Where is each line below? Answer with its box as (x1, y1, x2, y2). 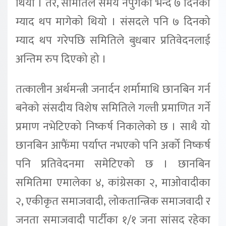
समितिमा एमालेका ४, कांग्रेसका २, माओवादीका (16, 173, 210, 192)
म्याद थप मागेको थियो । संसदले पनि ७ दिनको (16, 12, 210, 31)
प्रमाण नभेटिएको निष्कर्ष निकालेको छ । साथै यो (16, 117, 210, 136)
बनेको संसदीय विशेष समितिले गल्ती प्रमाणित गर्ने (16, 98, 210, 118)
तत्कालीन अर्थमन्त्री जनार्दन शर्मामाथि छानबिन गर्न (16, 80, 210, 99)
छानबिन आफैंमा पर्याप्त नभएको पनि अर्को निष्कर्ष (16, 136, 210, 155)
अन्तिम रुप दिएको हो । (16, 49, 106, 69)
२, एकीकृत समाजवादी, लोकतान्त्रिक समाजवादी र (16, 192, 210, 211)
